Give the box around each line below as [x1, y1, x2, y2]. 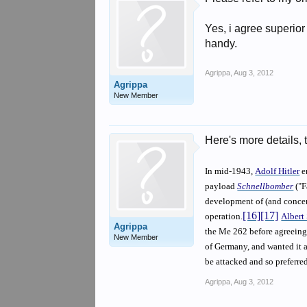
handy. [205, 38, 238, 49]
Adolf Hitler [255, 166, 300, 176]
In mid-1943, [205, 166, 256, 176]
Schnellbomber [237, 181, 294, 191]
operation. [205, 211, 243, 221]
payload [205, 181, 238, 191]
